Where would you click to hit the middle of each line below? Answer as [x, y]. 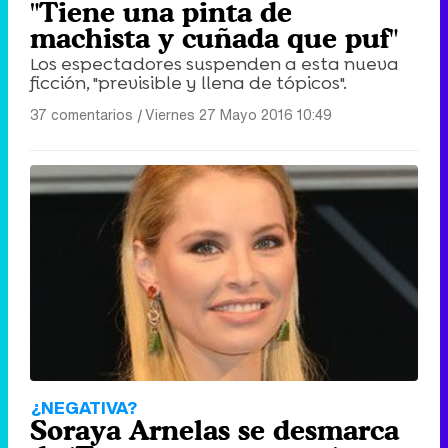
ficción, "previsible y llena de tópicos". [188, 83]
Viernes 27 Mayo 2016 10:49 [238, 115]
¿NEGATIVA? [84, 407]
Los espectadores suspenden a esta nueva [214, 64]
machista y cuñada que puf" [214, 38]
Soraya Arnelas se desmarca [214, 429]
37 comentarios [81, 115]
